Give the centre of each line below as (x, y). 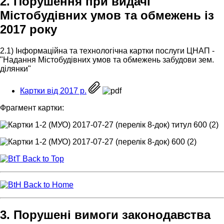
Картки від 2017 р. (53, 90)
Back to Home (47, 184)
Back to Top (42, 158)
